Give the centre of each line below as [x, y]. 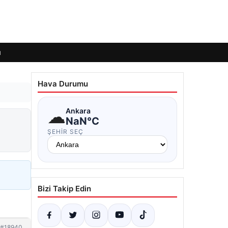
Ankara [78, 110]
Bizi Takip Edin [64, 189]
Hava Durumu [63, 84]
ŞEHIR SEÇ [65, 132]
